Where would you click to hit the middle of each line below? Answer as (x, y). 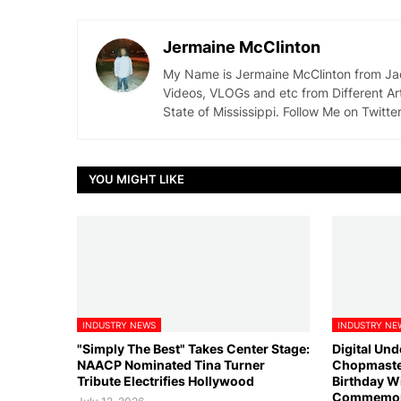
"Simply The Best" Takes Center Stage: (193, 348)
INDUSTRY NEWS (119, 324)
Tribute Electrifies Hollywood (165, 380)
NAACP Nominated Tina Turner (171, 364)
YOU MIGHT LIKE (136, 179)
